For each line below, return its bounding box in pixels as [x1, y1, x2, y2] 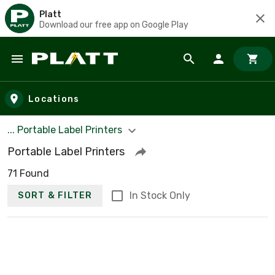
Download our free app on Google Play [39, 19, 188, 30]
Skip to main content [12, 64, 118, 78]
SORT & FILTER [18, 190, 93, 201]
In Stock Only [129, 189, 190, 201]
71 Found [7, 167, 49, 179]
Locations [28, 93, 80, 104]
